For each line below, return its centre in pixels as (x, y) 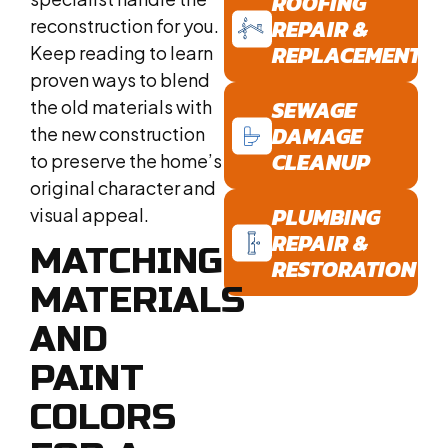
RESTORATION (344, 270)
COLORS (103, 418)
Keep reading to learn (121, 52)
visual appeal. (89, 214)
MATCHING (126, 262)
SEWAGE (314, 111)
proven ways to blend (120, 79)
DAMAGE (317, 137)
